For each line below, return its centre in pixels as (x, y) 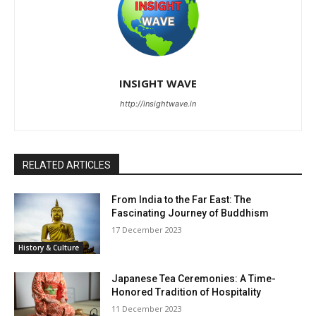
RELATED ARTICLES (67, 165)
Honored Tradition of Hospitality (187, 292)
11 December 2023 (147, 308)
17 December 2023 (147, 230)
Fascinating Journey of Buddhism (190, 213)
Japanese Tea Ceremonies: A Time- (194, 278)
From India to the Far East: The (182, 200)
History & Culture (49, 247)
